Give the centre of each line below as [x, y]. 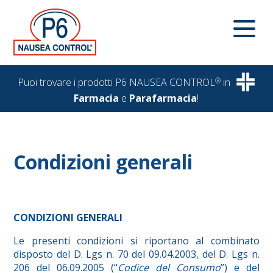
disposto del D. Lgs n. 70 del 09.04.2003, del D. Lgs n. [136, 254]
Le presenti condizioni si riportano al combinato [136, 241]
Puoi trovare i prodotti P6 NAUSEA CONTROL [117, 82]
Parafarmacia [163, 98]
